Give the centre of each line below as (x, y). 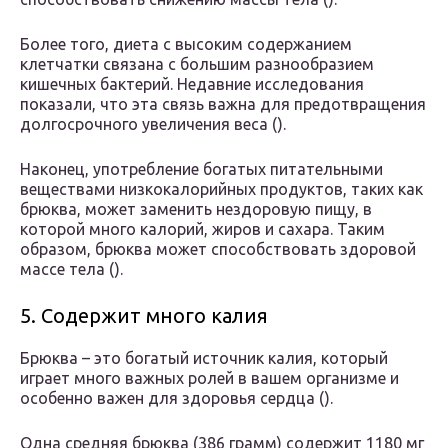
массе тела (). (71, 269)
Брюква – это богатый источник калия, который (204, 358)
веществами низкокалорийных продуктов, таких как (221, 189)
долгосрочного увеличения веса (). (153, 124)
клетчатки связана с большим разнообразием (197, 64)
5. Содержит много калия (144, 316)
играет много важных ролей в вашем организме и (209, 378)
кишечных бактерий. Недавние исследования (192, 84)
